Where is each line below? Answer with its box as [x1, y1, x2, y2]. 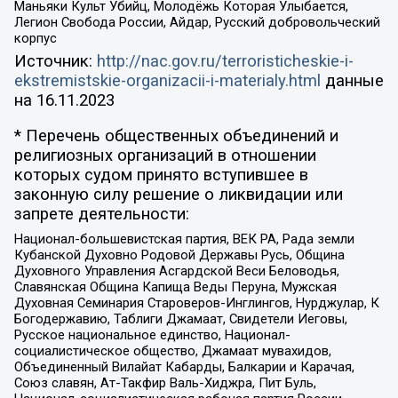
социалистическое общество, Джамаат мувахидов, [13, 342, 331, 359]
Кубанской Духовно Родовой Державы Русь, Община [13, 246, 345, 263]
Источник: [13, 51, 97, 71]
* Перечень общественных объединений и [13, 126, 338, 147]
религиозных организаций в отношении [13, 146, 316, 166]
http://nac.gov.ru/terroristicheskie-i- [96, 51, 354, 71]
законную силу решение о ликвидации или [13, 185, 343, 205]
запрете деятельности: [13, 204, 189, 225]
